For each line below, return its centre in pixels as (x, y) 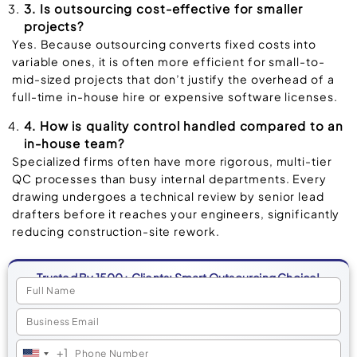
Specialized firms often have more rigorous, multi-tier (172, 161)
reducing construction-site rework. (116, 231)
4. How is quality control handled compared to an (184, 125)
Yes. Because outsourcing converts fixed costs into (164, 44)
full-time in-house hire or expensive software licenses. (175, 97)
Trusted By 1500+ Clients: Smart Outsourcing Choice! (178, 278)
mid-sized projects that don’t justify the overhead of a (173, 79)
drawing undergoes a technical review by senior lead (168, 196)
